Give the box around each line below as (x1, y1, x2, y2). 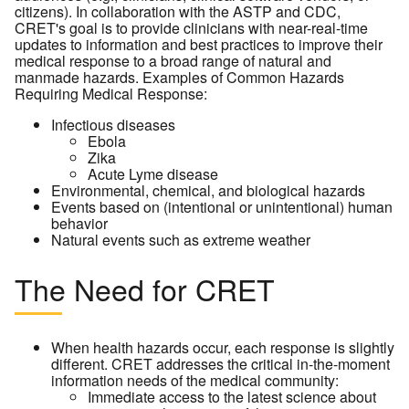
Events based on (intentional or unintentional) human (51, 195, 393, 217)
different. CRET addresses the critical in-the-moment (51, 352, 390, 374)
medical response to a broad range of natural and (15, 49, 331, 71)
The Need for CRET (15, 267, 275, 310)
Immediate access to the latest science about (88, 385, 376, 407)
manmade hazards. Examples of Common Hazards (15, 66, 344, 88)
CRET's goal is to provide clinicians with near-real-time (15, 16, 368, 38)
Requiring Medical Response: (15, 82, 207, 104)
